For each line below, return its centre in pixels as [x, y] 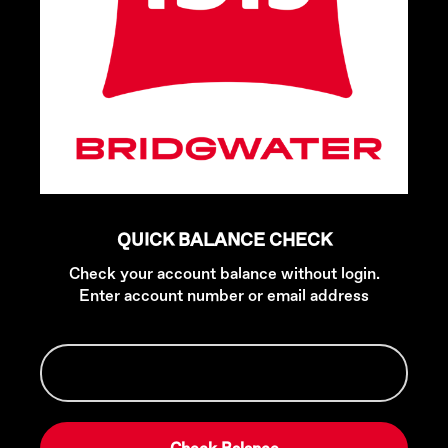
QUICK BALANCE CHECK [224, 240]
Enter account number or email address [224, 296]
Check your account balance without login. [224, 274]
